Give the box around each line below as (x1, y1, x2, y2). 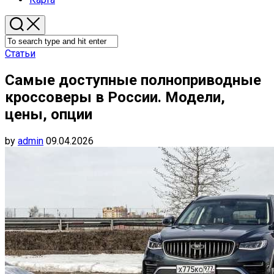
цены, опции (5, 105, 92, 123)
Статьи (5, 48, 35, 59)
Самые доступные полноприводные (5, 71, 261, 89)
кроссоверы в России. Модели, (5, 88, 225, 106)
